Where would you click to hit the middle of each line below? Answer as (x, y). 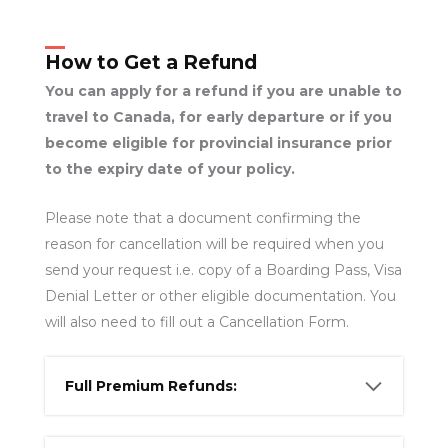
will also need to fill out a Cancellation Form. (196, 321)
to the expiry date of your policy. (169, 169)
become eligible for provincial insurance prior (218, 143)
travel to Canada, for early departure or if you (218, 117)
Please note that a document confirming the (202, 217)
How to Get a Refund (150, 62)
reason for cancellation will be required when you (214, 243)
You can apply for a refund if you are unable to (223, 91)
